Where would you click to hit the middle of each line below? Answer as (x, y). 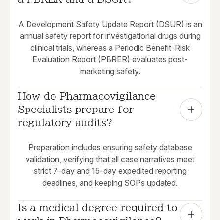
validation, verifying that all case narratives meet (110, 159)
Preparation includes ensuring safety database (110, 148)
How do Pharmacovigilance (87, 96)
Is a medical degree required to (98, 207)
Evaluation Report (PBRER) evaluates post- (110, 60)
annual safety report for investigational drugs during (110, 36)
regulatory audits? (65, 123)
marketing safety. (110, 71)
